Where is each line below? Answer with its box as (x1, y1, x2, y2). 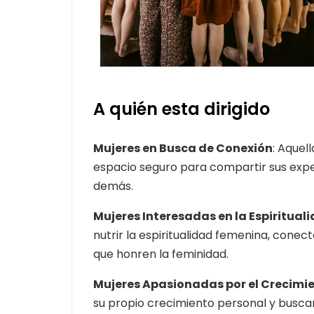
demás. (93, 177, 133, 194)
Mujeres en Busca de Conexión (93, 139, 273, 156)
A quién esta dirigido (93, 97, 270, 121)
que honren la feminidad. (93, 245, 228, 262)
